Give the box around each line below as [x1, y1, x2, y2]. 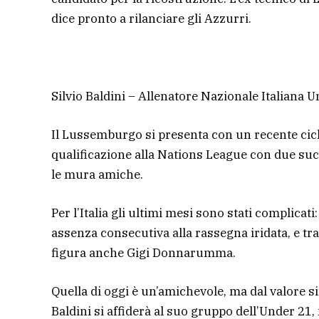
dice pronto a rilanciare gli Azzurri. [51, 11, 251, 27]
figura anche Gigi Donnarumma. [51, 244, 236, 261]
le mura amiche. [51, 166, 143, 182]
